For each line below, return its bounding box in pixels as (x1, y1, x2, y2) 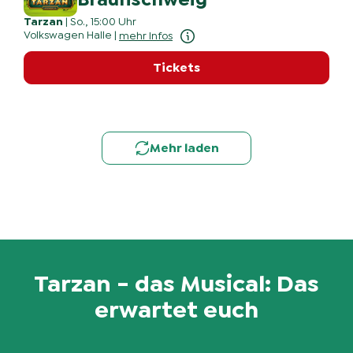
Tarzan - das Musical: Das (34, 272, 319, 296)
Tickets (153, 61, 200, 75)
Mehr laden (150, 142, 219, 155)
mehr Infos (119, 30, 173, 42)
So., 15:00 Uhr (70, 17, 136, 28)
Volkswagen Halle (24, 30, 112, 42)
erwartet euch (95, 298, 258, 322)
